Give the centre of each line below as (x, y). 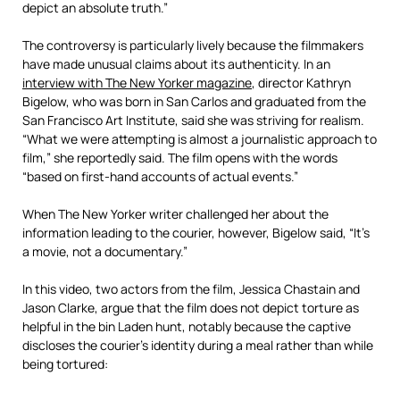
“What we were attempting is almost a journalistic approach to (200, 139)
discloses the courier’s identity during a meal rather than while (198, 345)
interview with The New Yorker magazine (137, 83)
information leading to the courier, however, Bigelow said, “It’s (196, 233)
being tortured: (65, 364)
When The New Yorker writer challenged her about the (175, 214)
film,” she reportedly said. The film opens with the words (180, 158)
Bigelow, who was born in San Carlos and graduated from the (194, 101)
